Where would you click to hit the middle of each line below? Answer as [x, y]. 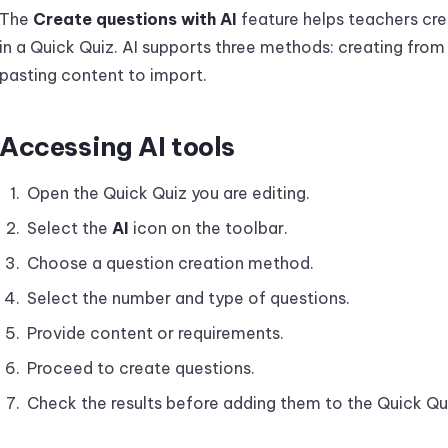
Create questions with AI [135, 19]
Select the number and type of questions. [188, 298]
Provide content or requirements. [155, 333]
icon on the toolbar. [208, 228]
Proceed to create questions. [141, 368]
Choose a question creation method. [170, 263]
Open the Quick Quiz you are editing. [168, 193]
